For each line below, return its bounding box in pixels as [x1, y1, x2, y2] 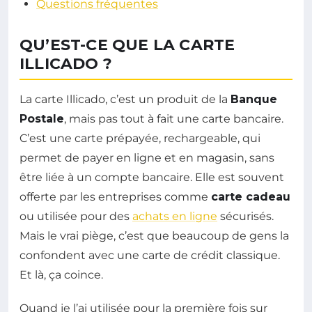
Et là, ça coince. [19, 268, 103, 282]
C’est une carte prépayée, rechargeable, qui [19, 132, 260, 146]
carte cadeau [211, 190, 290, 204]
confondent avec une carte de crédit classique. [19, 249, 280, 263]
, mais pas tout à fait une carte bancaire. [64, 112, 283, 126]
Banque [231, 93, 277, 107]
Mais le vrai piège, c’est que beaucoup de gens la [19, 229, 289, 243]
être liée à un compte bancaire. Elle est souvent [19, 171, 284, 185]
